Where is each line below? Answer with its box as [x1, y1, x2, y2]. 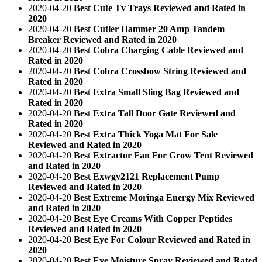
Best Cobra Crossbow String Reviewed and [74, 65, 246, 76]
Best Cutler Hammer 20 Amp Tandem [74, 23, 225, 34]
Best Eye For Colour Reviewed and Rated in [74, 234, 250, 244]
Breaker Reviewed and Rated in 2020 [28, 34, 177, 44]
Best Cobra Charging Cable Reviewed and [74, 44, 243, 55]
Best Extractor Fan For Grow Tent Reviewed [74, 150, 253, 160]
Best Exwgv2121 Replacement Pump [74, 171, 219, 181]
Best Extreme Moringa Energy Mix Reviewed [74, 192, 254, 202]
